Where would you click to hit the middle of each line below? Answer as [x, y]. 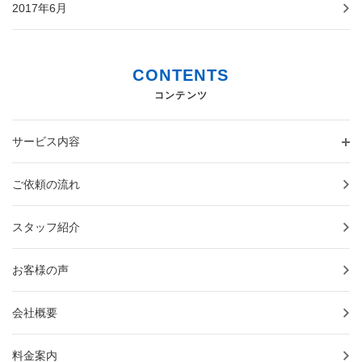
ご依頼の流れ [46, 185]
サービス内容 [46, 142]
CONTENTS [181, 76]
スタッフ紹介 [46, 227]
